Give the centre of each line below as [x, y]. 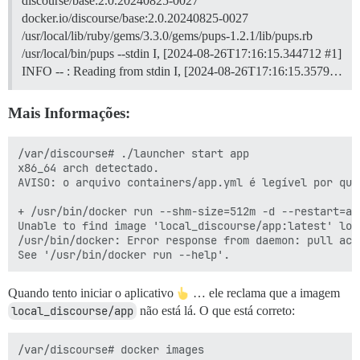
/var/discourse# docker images [111, 349]
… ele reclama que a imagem [265, 292]
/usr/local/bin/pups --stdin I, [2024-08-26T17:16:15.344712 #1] [182, 53]
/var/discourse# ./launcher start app [133, 153]
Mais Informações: [69, 112]
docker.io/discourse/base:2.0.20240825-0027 [135, 18]
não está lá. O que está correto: [216, 310]
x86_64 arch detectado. [88, 168]
